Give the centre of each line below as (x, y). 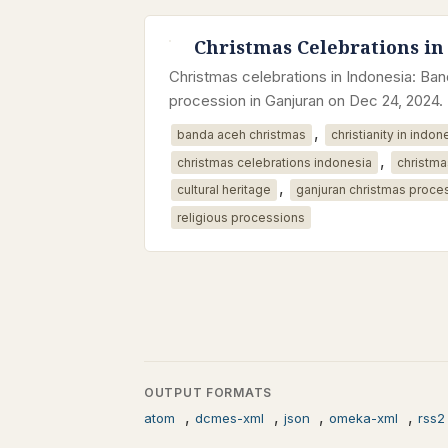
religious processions (240, 218)
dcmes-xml (229, 418)
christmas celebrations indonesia (274, 163)
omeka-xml (364, 418)
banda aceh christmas (241, 135)
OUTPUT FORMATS (208, 393)
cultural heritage (223, 190)
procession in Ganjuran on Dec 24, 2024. (306, 100)
